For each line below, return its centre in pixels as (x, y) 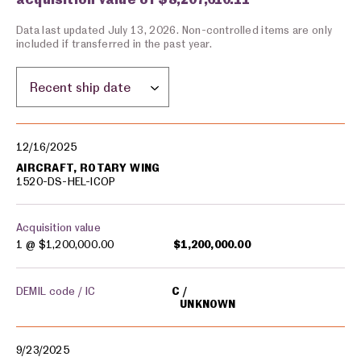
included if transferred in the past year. (114, 44)
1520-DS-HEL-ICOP (66, 181)
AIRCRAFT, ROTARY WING (88, 168)
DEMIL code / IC (56, 291)
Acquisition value (58, 227)
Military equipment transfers (87, 130)
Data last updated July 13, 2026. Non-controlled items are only (174, 30)
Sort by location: (68, 75)
